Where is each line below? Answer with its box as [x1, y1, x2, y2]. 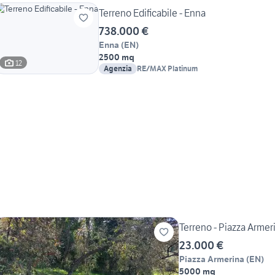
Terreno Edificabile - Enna [99, 7, 206, 20]
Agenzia [104, 64, 132, 74]
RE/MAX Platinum [137, 64, 198, 74]
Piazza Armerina [179, 254, 244, 265]
